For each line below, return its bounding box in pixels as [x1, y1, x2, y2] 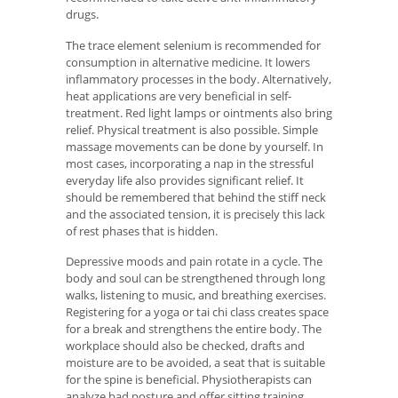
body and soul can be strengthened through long [66, 270, 325, 287]
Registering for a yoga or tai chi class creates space [66, 304, 329, 321]
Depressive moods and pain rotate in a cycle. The [66, 253, 322, 270]
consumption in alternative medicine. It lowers [66, 53, 310, 70]
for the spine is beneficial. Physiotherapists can [66, 371, 312, 388]
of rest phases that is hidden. [66, 222, 218, 239]
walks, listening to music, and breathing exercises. [66, 287, 326, 304]
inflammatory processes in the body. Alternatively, [66, 70, 331, 87]
